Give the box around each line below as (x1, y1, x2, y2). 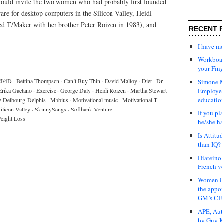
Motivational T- (122, 95, 159, 104)
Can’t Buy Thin (64, 76, 100, 85)
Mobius (50, 95, 68, 104)
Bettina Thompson (16, 76, 59, 85)
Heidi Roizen (95, 86, 126, 94)
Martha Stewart (130, 86, 166, 94)
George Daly (60, 86, 91, 94)
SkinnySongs (35, 105, 66, 113)
